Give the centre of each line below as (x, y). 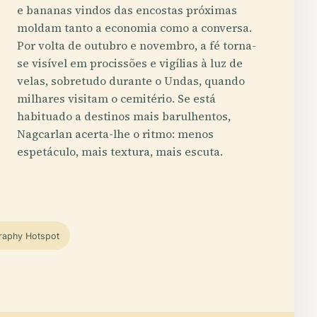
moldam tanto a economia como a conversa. (134, 28)
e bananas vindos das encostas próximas (127, 10)
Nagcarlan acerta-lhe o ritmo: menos (115, 134)
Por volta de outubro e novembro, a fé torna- (137, 45)
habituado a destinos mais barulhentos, (124, 116)
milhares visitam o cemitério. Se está (116, 98)
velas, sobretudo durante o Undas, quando (131, 81)
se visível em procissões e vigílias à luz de (130, 63)
